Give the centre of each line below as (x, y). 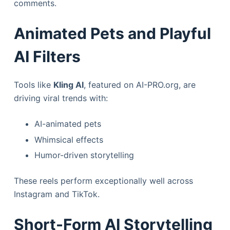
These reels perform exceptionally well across (103, 181)
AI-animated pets (68, 123)
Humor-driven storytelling (84, 155)
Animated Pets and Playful (112, 33)
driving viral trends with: (61, 98)
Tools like (33, 84)
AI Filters (47, 56)
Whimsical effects (69, 139)
